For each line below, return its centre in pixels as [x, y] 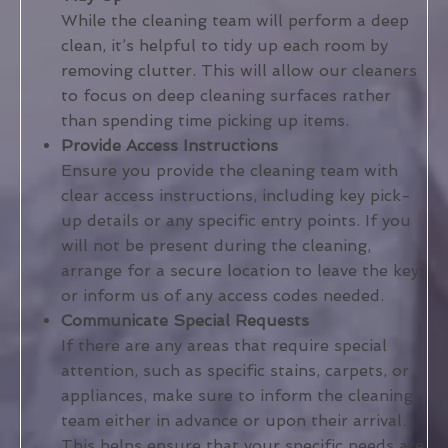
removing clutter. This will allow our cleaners [239, 71]
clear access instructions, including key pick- [236, 196]
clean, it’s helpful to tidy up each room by [224, 46]
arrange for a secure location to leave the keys [244, 271]
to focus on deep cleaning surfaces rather [226, 96]
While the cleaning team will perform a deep [235, 21]
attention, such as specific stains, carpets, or [235, 371]
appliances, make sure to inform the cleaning [237, 396]
